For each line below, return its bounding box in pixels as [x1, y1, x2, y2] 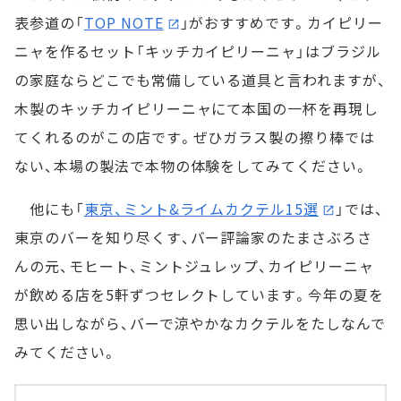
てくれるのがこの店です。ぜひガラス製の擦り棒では [14, 126, 376, 149]
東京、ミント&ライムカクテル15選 [83, 198, 320, 220]
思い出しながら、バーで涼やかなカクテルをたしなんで [14, 312, 386, 335]
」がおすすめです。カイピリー [180, 12, 383, 34]
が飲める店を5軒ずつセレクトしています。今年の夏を [14, 284, 384, 306]
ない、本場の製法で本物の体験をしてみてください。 [14, 155, 370, 177]
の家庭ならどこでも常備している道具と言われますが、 [14, 69, 387, 91]
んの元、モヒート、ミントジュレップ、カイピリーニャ [14, 255, 374, 277]
